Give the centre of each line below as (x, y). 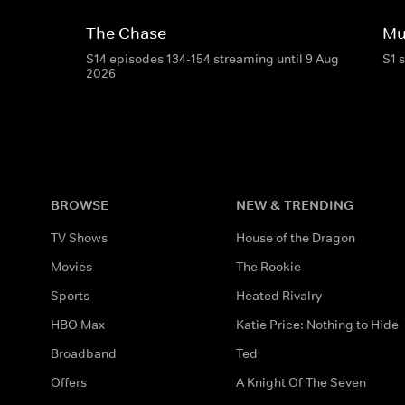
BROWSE (80, 204)
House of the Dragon (296, 237)
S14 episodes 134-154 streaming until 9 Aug (212, 58)
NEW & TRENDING (295, 204)
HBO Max (78, 324)
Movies (71, 266)
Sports (70, 295)
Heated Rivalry (279, 295)
